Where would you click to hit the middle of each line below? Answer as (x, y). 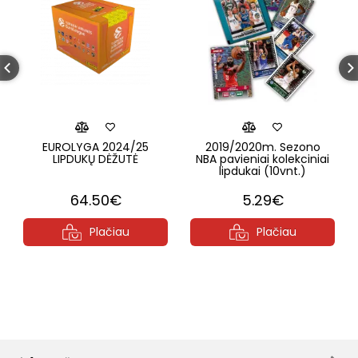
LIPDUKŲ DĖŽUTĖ (95, 159)
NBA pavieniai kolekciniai (263, 159)
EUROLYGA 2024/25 (95, 147)
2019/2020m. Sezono (263, 147)
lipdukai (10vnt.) (263, 171)
